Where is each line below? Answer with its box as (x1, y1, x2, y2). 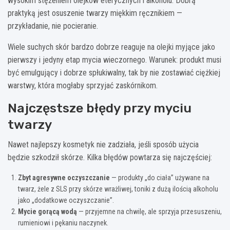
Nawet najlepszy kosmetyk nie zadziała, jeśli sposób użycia (8, 139, 199, 149)
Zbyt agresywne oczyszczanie (18, 173, 110, 182)
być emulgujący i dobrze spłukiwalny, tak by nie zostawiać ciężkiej (8, 67, 220, 78)
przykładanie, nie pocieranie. (8, 21, 98, 31)
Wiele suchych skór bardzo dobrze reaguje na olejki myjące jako (8, 42, 215, 52)
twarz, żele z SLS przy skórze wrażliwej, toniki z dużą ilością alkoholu (18, 184, 218, 193)
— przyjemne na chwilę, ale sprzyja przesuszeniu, (77, 207, 222, 216)
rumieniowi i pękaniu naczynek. (18, 218, 108, 227)
